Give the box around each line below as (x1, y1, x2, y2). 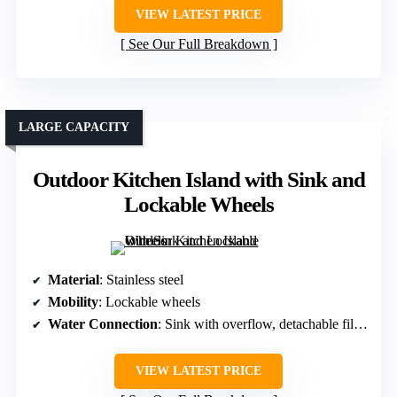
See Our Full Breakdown (128, 36, 269, 51)
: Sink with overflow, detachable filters (158, 316, 354, 331)
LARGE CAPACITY (19, 121, 129, 134)
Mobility (48, 294, 98, 309)
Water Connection (48, 316, 158, 331)
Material (48, 272, 99, 287)
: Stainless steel (99, 272, 183, 287)
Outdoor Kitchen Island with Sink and (32, 167, 365, 191)
